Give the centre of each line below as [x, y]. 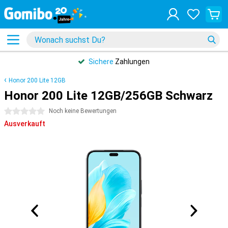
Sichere [101, 62]
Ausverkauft [25, 124]
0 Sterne [18, 111]
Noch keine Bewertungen [83, 111]
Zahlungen [132, 62]
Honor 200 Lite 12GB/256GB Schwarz [108, 96]
